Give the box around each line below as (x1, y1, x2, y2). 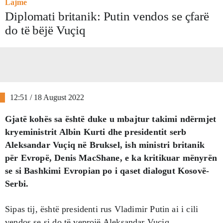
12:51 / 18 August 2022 (10, 93, 84, 102)
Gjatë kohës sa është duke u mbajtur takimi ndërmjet (5, 113, 217, 124)
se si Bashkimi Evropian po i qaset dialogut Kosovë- (5, 165, 210, 176)
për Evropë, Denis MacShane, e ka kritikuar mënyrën (5, 152, 217, 163)
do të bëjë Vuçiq (5, 23, 86, 37)
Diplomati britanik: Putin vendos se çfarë (5, 9, 209, 23)
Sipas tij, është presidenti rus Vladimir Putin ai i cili (5, 204, 199, 214)
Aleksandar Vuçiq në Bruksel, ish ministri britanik (5, 139, 205, 150)
